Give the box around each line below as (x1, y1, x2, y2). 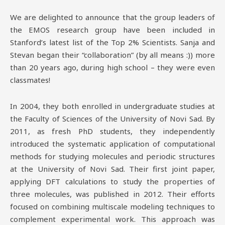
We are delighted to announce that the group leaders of (10, 12, 215, 23)
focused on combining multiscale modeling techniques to (10, 201, 215, 211)
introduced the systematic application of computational (10, 138, 215, 149)
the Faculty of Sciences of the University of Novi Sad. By (10, 113, 215, 124)
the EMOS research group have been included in (10, 25, 215, 35)
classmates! (10, 75, 50, 85)
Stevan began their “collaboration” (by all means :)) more (10, 50, 215, 60)
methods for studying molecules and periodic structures (10, 151, 215, 161)
